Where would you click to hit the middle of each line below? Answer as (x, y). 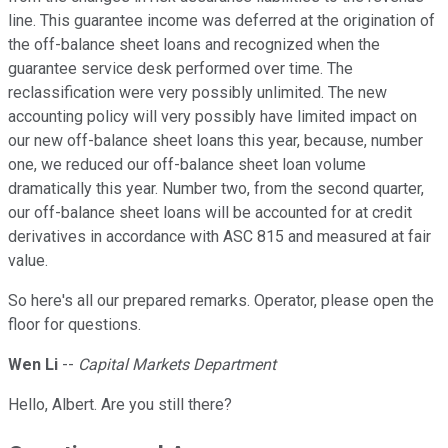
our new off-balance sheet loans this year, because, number (215, 141)
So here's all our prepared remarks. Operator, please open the (221, 301)
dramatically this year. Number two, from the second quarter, (216, 189)
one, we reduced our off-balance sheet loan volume (187, 165)
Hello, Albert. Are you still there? (120, 405)
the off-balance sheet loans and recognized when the (194, 45)
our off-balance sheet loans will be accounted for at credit (210, 213)
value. (28, 261)
